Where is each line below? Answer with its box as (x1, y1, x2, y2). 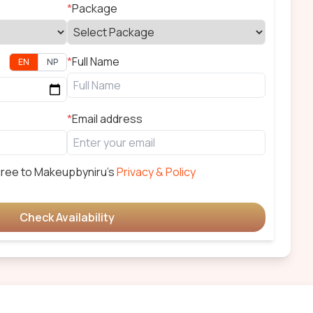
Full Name (72, 54, 119, 69)
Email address (72, 111, 143, 126)
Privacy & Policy (117, 164, 196, 180)
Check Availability (20, 210, 115, 225)
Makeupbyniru (34, 164, 107, 180)
